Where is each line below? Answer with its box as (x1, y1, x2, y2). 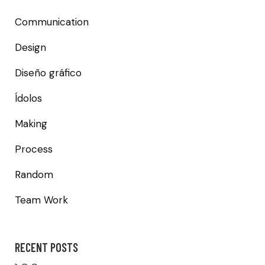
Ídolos (15, 92, 42, 105)
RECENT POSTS (15, 240, 78, 255)
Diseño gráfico (15, 66, 82, 80)
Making (15, 117, 47, 131)
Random (15, 168, 53, 182)
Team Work (15, 193, 68, 207)
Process (15, 143, 53, 156)
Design (15, 41, 46, 54)
